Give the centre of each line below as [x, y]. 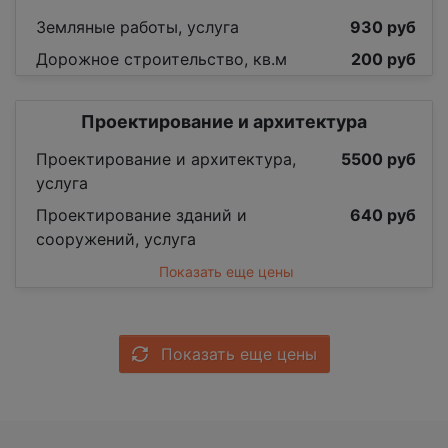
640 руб [383, 215]
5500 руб [378, 159]
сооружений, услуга [116, 239]
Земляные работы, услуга [137, 27]
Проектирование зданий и [141, 215]
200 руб [383, 59]
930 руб [383, 27]
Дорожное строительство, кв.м [161, 59]
